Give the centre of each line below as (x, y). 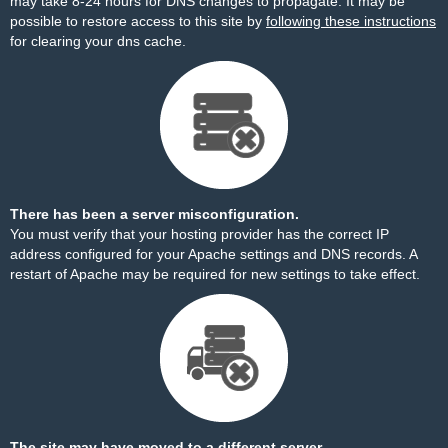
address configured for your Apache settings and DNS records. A (213, 254)
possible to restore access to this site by (138, 21)
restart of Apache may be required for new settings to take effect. (215, 274)
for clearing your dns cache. (98, 41)
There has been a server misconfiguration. (154, 214)
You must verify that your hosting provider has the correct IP (199, 234)
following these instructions (351, 21)
